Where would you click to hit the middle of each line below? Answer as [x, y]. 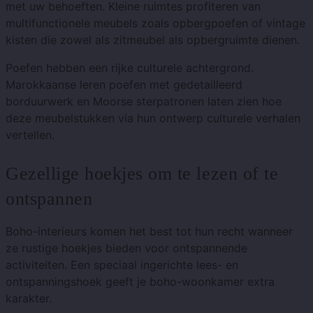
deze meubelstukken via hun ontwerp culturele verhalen [153, 118]
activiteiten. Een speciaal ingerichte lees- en [122, 265]
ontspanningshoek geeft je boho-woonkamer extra [140, 282]
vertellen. [30, 135]
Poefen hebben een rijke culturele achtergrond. [130, 68]
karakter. [29, 299]
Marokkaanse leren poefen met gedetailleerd [124, 85]
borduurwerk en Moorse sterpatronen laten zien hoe [144, 102]
